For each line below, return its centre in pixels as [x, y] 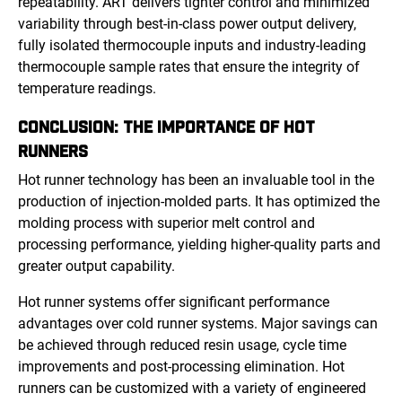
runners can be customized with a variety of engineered [192, 389]
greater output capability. [96, 267]
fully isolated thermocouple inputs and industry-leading [192, 46]
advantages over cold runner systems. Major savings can [198, 324]
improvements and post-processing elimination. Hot [181, 367]
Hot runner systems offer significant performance [174, 302]
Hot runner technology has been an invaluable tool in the [196, 180]
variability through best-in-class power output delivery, [187, 24]
